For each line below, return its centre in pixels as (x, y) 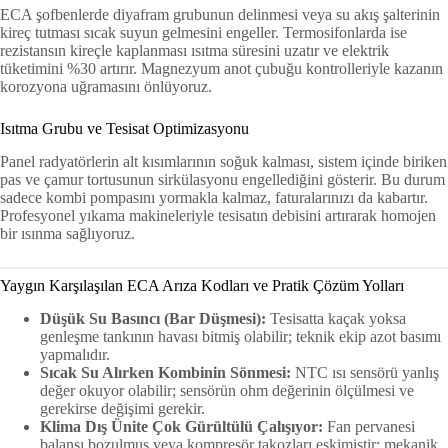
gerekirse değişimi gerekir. (122, 408)
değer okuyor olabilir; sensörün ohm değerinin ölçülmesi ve (227, 390)
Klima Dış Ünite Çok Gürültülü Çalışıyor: (181, 426)
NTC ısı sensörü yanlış (365, 372)
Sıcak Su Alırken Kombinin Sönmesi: (165, 372)
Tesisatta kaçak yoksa (336, 318)
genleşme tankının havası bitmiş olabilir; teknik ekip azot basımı (240, 336)
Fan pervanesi (369, 426)
